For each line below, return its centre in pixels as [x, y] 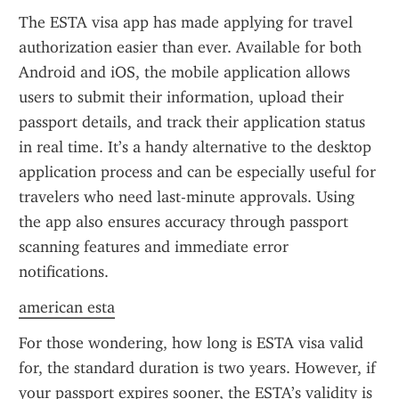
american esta [67, 307]
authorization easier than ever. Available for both [190, 47]
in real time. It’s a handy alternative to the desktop [195, 147]
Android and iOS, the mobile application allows [184, 72]
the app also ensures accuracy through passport [183, 222]
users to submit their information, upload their [181, 97]
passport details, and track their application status [192, 122]
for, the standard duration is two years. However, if [197, 368]
